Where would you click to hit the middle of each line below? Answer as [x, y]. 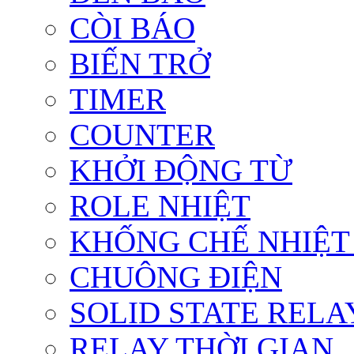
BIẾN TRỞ [140, 63]
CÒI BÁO [132, 28]
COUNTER [142, 134]
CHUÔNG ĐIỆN [176, 277]
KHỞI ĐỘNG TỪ [181, 170]
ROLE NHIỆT [160, 205]
